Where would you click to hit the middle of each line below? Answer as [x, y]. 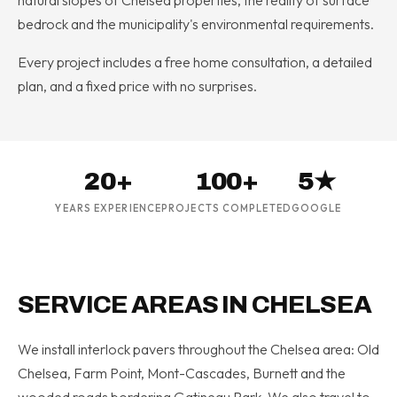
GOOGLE [316, 208]
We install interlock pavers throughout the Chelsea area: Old [198, 349]
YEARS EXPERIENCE [109, 208]
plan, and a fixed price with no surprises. [137, 86]
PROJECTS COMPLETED [226, 208]
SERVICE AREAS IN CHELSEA [195, 304]
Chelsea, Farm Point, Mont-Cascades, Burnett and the [182, 373]
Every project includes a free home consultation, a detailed [195, 62]
